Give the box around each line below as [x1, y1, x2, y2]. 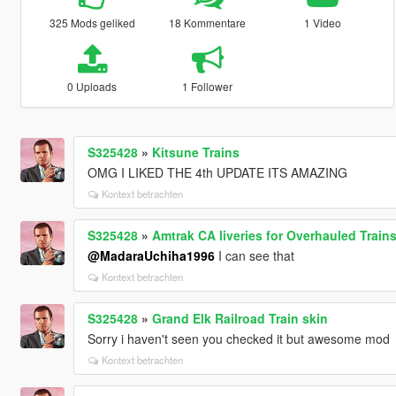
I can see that [214, 246, 294, 264]
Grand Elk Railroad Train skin [151, 308, 328, 327]
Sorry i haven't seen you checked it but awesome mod [87, 329, 390, 347]
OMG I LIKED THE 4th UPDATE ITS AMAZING [87, 163, 347, 181]
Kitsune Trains [151, 142, 240, 161]
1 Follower [182, 78, 233, 94]
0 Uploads [67, 78, 118, 94]
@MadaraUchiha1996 [87, 246, 215, 264]
